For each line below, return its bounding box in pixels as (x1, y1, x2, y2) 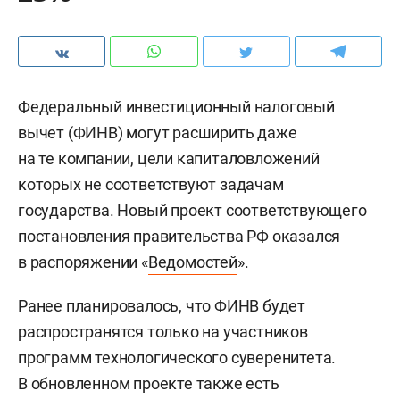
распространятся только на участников (18, 322, 308, 341)
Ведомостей (147, 253, 237, 271)
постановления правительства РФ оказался (18, 227, 341, 246)
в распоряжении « (18, 253, 148, 271)
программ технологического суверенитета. (18, 348, 337, 367)
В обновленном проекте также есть (18, 374, 279, 393)
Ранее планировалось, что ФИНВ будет (18, 296, 305, 315)
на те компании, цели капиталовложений (18, 149, 320, 168)
